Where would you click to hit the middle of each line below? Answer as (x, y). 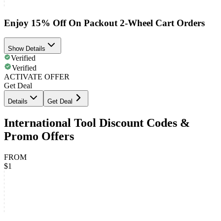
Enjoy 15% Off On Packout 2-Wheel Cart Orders (104, 23)
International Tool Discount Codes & (97, 123)
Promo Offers (39, 136)
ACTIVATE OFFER (37, 77)
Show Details (27, 49)
